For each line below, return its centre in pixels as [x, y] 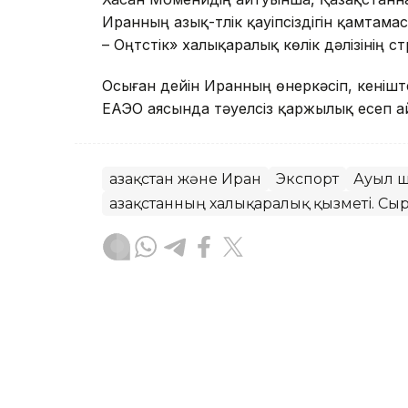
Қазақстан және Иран [185, 178]
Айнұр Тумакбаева [231, 330]
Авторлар [197, 352]
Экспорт [307, 178]
